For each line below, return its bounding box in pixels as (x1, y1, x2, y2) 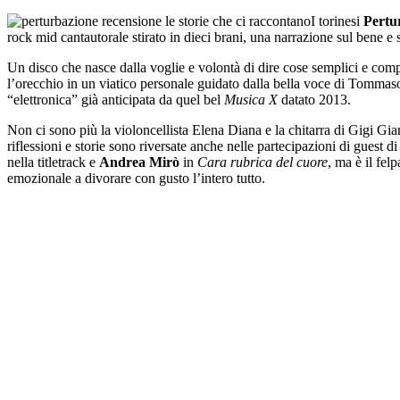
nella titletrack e (7, 154, 99, 170)
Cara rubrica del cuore (197, 154, 328, 170)
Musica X (224, 91, 278, 107)
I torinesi (311, 12, 363, 29)
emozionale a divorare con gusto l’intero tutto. (7, 170, 265, 186)
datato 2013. (278, 91, 351, 107)
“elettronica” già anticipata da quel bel (7, 91, 224, 107)
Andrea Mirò (99, 154, 179, 170)
